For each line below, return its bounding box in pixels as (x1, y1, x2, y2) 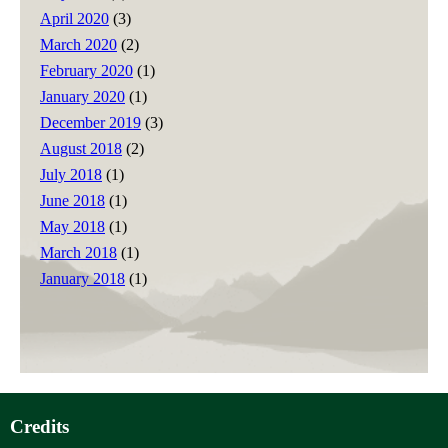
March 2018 (40, 243, 117, 261)
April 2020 (40, 9, 109, 27)
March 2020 (40, 35, 117, 53)
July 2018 (40, 165, 102, 183)
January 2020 (40, 87, 125, 105)
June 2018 (40, 191, 105, 209)
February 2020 (40, 61, 133, 79)
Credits (10, 416, 69, 438)
